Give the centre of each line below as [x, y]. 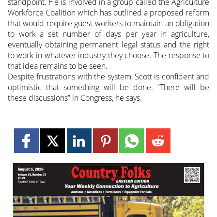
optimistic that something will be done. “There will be [108, 87]
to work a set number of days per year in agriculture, [108, 34]
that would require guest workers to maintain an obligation [108, 23]
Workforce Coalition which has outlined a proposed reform [108, 12]
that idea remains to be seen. [57, 66]
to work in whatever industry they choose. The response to [108, 55]
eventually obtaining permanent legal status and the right [108, 44]
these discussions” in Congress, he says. [75, 98]
